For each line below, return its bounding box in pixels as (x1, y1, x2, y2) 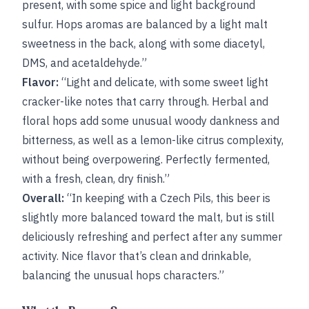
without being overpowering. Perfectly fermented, (22, 152, 270, 166)
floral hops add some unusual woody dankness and (22, 114, 279, 128)
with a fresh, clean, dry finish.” (22, 172, 170, 186)
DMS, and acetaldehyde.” (22, 56, 147, 70)
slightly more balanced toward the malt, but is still (22, 210, 275, 224)
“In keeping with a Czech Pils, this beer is (64, 191, 270, 205)
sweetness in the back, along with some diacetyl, (22, 37, 265, 50)
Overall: (22, 191, 64, 205)
